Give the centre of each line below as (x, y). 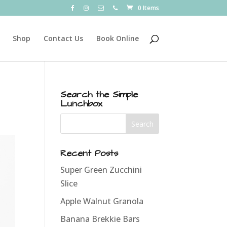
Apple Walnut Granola (102, 201)
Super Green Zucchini (101, 170)
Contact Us (63, 38)
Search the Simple (99, 94)
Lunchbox (81, 104)
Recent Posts (89, 153)
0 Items (148, 8)
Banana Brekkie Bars (100, 219)
